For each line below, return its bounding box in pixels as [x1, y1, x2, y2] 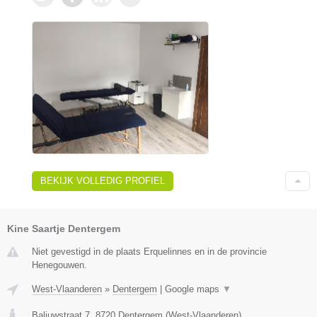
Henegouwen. [32, 259, 87, 270]
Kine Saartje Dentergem [7, 222, 120, 234]
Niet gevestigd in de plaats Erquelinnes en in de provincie [32, 246, 267, 257]
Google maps [165, 283, 222, 294]
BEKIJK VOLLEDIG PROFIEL [40, 175, 165, 186]
